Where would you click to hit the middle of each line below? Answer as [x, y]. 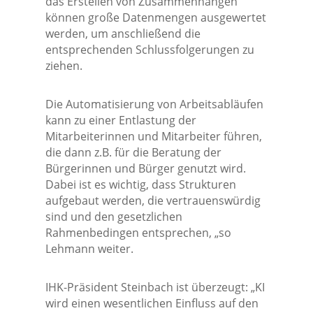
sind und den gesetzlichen [114, 217]
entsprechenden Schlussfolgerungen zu [150, 50]
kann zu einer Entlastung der [121, 121]
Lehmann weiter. [89, 249]
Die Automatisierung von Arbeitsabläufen [154, 104]
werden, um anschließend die [123, 34]
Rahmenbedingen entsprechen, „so [138, 233]
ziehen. [64, 66]
